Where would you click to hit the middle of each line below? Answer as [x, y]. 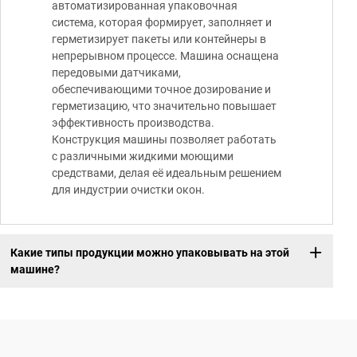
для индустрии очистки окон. [128, 190]
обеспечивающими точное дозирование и [161, 90]
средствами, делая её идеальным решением [167, 173]
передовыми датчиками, [116, 73]
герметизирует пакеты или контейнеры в [159, 39]
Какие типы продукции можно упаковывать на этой [149, 252]
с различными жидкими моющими [143, 157]
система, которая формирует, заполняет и [162, 23]
